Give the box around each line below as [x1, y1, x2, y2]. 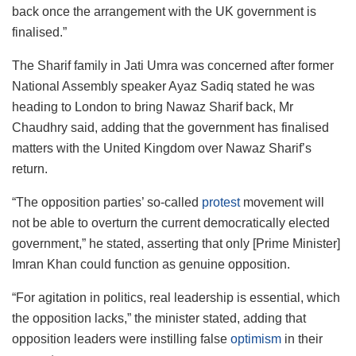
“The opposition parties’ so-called [12, 195, 202, 209]
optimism [230, 331, 281, 346]
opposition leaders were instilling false [12, 331, 230, 346]
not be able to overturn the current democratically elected [12, 215, 330, 230]
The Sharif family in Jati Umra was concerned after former [12, 58, 334, 72]
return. [12, 161, 48, 176]
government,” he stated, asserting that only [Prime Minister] [12, 236, 340, 250]
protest [202, 195, 240, 209]
